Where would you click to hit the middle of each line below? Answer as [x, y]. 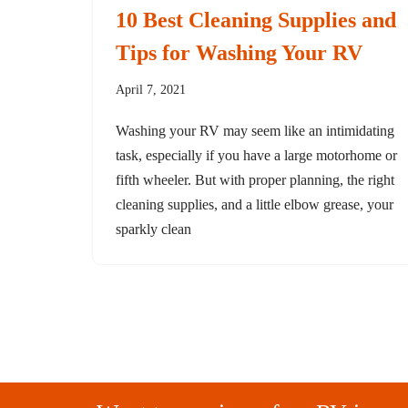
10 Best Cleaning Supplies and [256, 20]
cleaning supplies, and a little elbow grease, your [255, 204]
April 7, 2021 [151, 89]
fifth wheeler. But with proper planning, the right [255, 180]
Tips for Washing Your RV [239, 53]
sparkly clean [153, 229]
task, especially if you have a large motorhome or [256, 155]
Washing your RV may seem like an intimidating [255, 131]
